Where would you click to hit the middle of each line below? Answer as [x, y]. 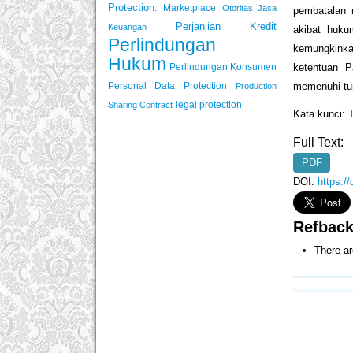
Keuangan [127, 27]
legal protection [209, 105]
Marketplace [190, 8]
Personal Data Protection [167, 86]
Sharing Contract [140, 105]
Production [256, 86]
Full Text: [319, 143]
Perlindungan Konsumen [223, 67]
